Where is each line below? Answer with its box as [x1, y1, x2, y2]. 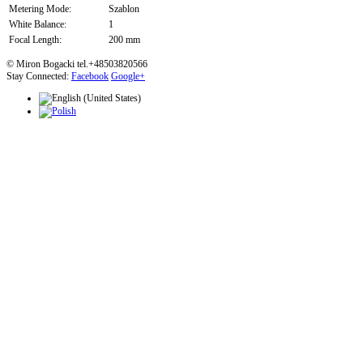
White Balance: [9, 19, 66, 31]
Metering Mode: [9, 3, 71, 15]
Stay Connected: [6, 70, 71, 83]
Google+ [111, 70, 145, 83]
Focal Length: [9, 34, 62, 46]
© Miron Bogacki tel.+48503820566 [6, 58, 147, 70]
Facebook [71, 70, 109, 83]
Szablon [109, 3, 139, 15]
